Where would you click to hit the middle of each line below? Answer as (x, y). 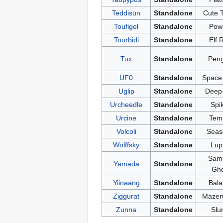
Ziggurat (126, 196)
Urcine (126, 118)
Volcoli (126, 131)
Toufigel (126, 26)
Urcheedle (126, 104)
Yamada (126, 164)
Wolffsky (126, 145)
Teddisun (126, 13)
